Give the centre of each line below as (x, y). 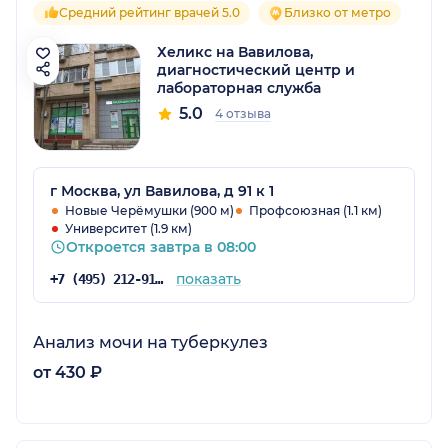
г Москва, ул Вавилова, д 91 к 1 (162, 190)
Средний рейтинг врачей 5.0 (149, 12)
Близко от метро (337, 12)
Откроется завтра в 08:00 (161, 246)
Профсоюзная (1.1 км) (315, 210)
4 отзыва (243, 113)
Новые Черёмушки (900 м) (149, 210)
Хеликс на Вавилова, (235, 51)
